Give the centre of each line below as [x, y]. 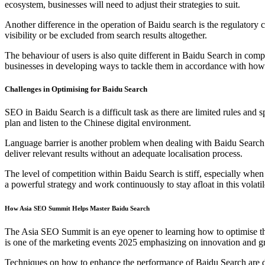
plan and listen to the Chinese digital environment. [98, 123]
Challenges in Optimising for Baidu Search [76, 89]
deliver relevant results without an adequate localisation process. [124, 153]
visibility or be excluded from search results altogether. [106, 35]
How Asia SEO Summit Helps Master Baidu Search [77, 208]
